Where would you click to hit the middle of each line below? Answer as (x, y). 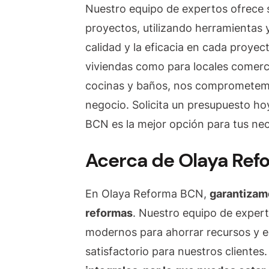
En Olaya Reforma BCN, (147, 193)
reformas (109, 213)
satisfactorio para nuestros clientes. (176, 251)
